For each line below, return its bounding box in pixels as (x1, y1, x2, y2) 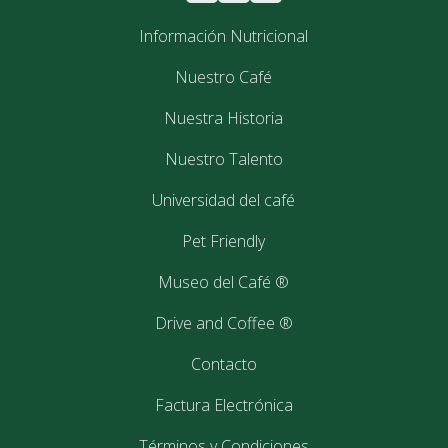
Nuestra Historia (164, 107, 284, 129)
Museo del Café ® (158, 271, 290, 293)
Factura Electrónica (155, 394, 293, 416)
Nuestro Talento (165, 148, 283, 170)
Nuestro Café (175, 66, 273, 88)
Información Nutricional (139, 25, 309, 47)
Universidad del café (152, 189, 296, 211)
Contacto (191, 353, 257, 375)
